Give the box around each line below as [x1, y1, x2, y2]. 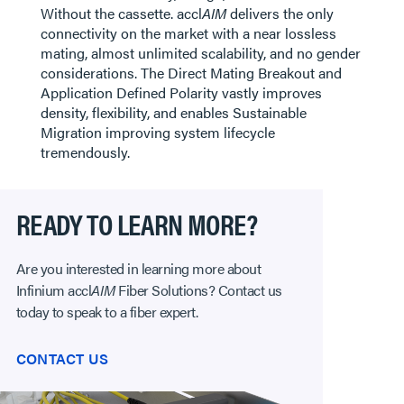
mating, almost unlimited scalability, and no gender [40, 42, 361, 63]
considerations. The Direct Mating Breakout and [40, 62, 342, 83]
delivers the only [225, 3, 334, 23]
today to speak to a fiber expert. [15, 301, 198, 322]
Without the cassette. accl [40, 3, 202, 23]
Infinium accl [15, 280, 92, 300]
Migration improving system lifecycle [40, 122, 275, 142]
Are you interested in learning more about [15, 258, 262, 279]
